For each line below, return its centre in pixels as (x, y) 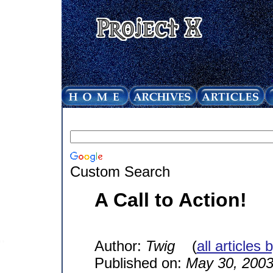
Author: (120, 246)
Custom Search (120, 171)
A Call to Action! (170, 200)
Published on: (140, 263)
